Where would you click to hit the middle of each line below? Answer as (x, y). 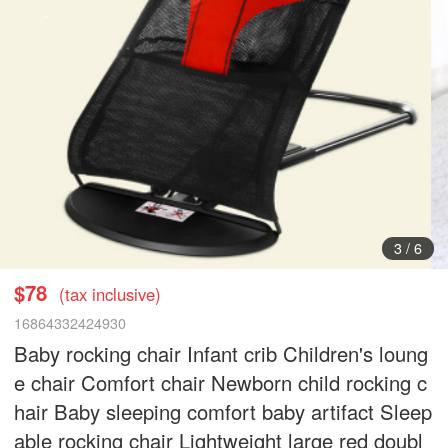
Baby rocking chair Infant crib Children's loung (221, 353)
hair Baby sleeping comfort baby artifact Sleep (223, 411)
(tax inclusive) (110, 293)
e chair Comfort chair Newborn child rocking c (221, 382)
